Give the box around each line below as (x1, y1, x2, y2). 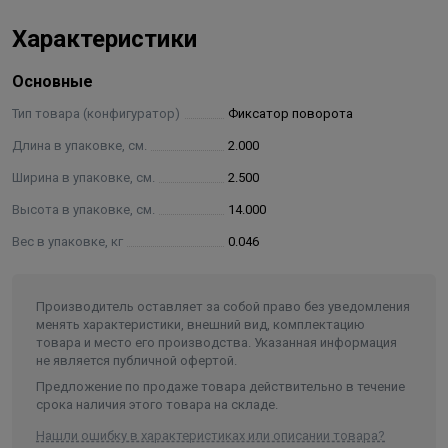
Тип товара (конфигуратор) (12, 106, 180, 121)
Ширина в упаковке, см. (12, 170, 155, 185)
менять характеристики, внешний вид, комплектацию (36, 317, 365, 332)
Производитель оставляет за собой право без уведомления (36, 299, 410, 314)
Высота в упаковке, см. (12, 202, 155, 217)
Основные (12, 72, 93, 91)
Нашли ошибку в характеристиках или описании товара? (36, 428, 385, 443)
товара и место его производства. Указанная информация (36, 335, 397, 350)
